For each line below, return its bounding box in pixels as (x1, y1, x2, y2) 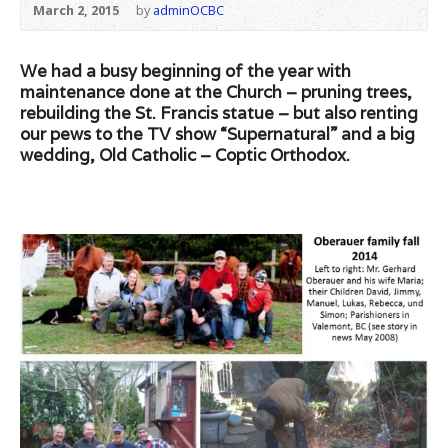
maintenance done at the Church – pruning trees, (20, 80, 412, 103)
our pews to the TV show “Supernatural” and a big (20, 122, 415, 145)
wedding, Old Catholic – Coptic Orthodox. (20, 143, 350, 166)
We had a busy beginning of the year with (20, 59, 351, 82)
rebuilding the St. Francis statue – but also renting (20, 101, 418, 124)
